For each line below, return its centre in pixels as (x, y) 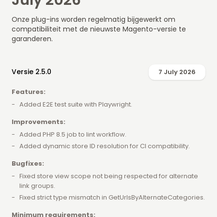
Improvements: (39, 122)
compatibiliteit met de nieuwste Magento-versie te (99, 29)
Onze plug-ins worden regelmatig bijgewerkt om (93, 20)
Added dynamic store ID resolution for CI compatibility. (105, 146)
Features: (29, 92)
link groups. (37, 186)
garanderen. (32, 39)
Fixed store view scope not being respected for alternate (109, 176)
